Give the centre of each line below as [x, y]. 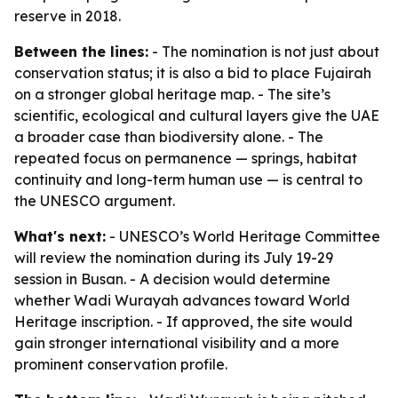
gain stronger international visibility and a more [177, 343]
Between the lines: [81, 52]
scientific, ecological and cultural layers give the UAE [197, 115]
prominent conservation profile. [121, 364]
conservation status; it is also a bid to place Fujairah [193, 73]
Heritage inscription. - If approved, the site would [183, 322]
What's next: [60, 236]
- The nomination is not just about [264, 52]
